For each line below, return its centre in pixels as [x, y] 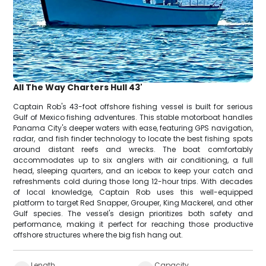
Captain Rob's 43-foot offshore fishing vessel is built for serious [133, 107]
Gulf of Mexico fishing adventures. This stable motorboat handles [133, 118]
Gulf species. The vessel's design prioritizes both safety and [133, 214]
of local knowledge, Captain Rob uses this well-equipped [133, 192]
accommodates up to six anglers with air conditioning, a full [133, 160]
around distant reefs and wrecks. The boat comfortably [133, 150]
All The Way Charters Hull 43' [78, 88]
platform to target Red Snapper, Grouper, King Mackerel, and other [133, 203]
